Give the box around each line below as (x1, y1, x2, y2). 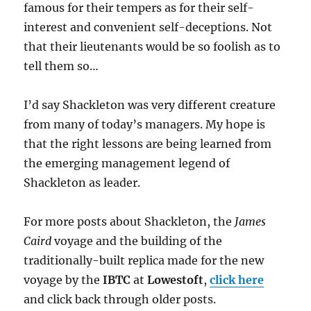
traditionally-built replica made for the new (24, 253, 264, 267)
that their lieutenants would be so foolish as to (24, 39, 281, 53)
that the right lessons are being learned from (24, 136, 272, 151)
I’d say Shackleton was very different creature (24, 97, 276, 112)
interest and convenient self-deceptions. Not (24, 19, 273, 34)
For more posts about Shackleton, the (24, 214, 235, 228)
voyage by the (24, 272, 103, 287)
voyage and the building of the (51, 233, 223, 248)
